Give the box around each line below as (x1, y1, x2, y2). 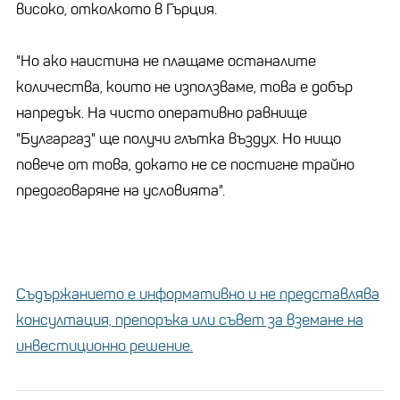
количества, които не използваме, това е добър (16, 77, 353, 96)
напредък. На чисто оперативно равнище (16, 103, 307, 122)
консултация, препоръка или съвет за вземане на (16, 310, 363, 329)
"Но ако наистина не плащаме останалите (16, 51, 316, 71)
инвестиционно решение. (16, 336, 193, 355)
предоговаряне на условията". (16, 180, 225, 200)
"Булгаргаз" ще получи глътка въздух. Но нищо (16, 129, 341, 148)
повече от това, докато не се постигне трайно (16, 154, 354, 174)
